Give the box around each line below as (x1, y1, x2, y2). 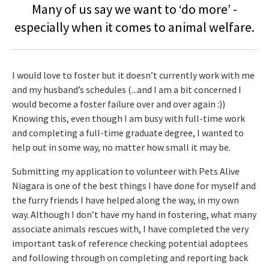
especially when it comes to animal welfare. (14, 18, 255, 35)
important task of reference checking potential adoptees (12, 237, 248, 249)
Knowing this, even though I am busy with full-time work (12, 112, 245, 124)
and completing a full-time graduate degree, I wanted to (12, 126, 244, 139)
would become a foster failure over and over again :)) (12, 97, 225, 110)
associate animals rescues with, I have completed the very (12, 222, 249, 235)
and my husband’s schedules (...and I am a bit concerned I (12, 83, 241, 95)
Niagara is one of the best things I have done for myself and (12, 179, 256, 192)
